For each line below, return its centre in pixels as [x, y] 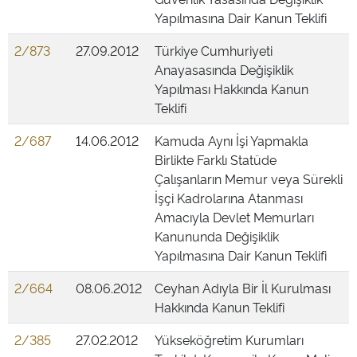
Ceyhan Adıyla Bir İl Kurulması [243, 288]
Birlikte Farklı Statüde [216, 159]
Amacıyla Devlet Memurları [234, 217]
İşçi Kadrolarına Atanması [229, 198]
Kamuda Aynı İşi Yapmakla [231, 140]
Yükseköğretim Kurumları [229, 339]
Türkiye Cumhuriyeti [214, 50]
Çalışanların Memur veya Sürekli [249, 178]
